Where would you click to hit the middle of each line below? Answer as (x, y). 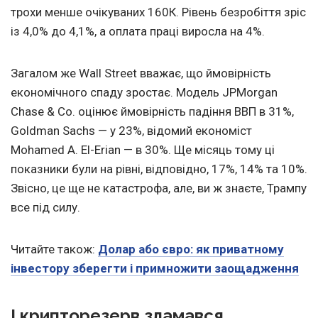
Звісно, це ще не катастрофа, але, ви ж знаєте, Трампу (159, 188)
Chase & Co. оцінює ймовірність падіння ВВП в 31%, (152, 112)
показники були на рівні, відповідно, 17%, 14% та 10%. (159, 169)
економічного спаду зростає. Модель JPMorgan (144, 93)
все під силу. (45, 208)
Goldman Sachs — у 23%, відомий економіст (131, 131)
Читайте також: (54, 250)
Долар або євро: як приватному (191, 250)
